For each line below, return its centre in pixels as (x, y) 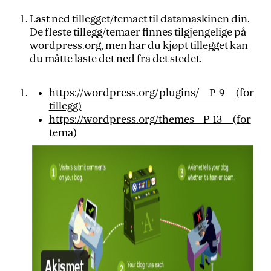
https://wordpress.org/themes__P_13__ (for (150, 119)
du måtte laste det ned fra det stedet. (116, 59)
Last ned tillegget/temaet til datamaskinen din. (139, 19)
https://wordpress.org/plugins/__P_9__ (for (151, 93)
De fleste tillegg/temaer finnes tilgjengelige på (138, 32)
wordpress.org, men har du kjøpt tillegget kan (139, 46)
